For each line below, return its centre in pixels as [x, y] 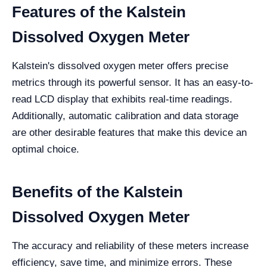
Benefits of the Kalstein [97, 192]
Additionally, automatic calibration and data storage [125, 116]
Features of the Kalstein [99, 12]
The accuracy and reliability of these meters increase [130, 246]
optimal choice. [46, 149]
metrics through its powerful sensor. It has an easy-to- [133, 83]
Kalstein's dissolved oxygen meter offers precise [120, 66]
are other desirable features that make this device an [129, 133]
